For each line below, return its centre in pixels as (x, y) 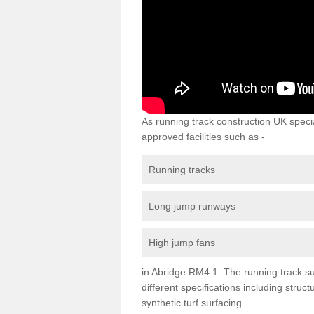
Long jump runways (192, 206)
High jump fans (182, 242)
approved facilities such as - (203, 136)
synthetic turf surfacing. (193, 302)
